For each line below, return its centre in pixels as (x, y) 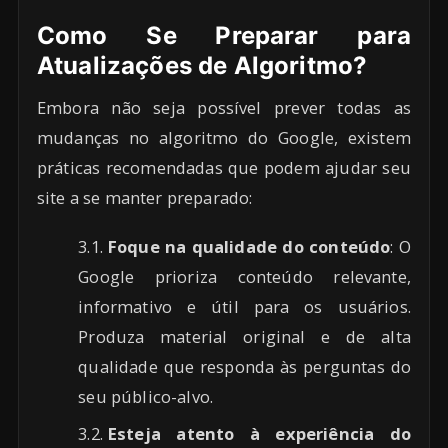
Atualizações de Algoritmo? (202, 66)
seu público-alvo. (146, 396)
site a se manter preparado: (145, 198)
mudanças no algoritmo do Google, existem (224, 138)
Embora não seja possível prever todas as (224, 108)
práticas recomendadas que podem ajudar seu (224, 168)
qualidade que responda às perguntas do (244, 366)
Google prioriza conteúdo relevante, (244, 276)
